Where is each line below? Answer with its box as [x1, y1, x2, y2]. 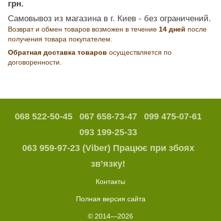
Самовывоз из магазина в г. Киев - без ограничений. [8, 13, 211, 23]
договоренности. [8, 58, 62, 66]
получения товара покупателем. [8, 35, 112, 43]
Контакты [96, 177, 125, 185]
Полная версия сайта [75, 194, 146, 203]
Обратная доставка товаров [8, 48, 107, 56]
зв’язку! [91, 158, 125, 169]
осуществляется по [107, 48, 172, 56]
